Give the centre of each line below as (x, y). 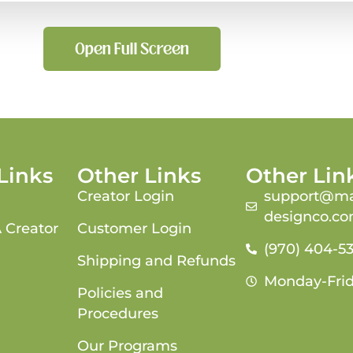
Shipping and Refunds (156, 260)
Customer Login (134, 228)
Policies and (120, 293)
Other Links (139, 175)
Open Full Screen (132, 48)
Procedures (117, 313)
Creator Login (125, 196)
